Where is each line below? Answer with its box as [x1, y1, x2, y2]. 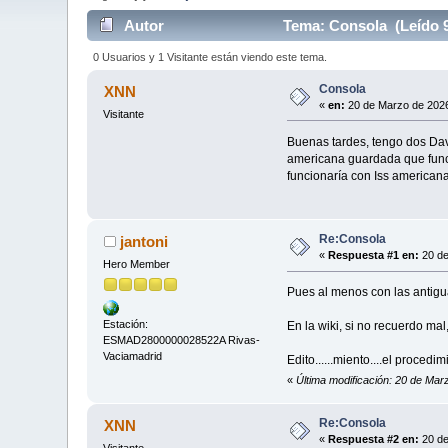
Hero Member [103, 258, 171, 271]
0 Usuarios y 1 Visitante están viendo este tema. [92, 50, 327, 63]
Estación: [103, 317, 149, 330]
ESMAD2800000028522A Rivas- [103, 333, 261, 346]
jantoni [119, 233, 168, 251]
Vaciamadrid [103, 349, 163, 362]
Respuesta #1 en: [328, 249, 420, 262]
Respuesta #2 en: [328, 433, 420, 446]
